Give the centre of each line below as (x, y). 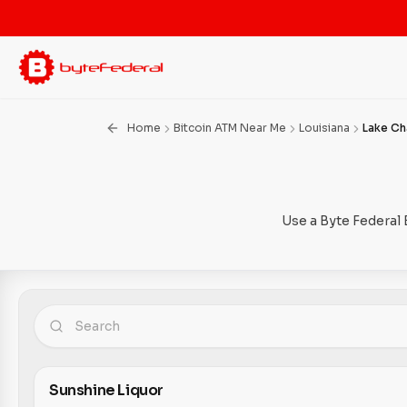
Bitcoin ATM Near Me (230, 128)
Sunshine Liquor (106, 390)
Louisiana (324, 128)
